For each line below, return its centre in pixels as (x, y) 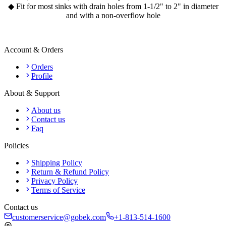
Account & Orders (34, 49)
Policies (16, 145)
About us (46, 110)
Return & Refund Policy (70, 172)
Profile (42, 76)
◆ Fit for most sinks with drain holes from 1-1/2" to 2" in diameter (113, 6)
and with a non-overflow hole (113, 15)
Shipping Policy (57, 162)
